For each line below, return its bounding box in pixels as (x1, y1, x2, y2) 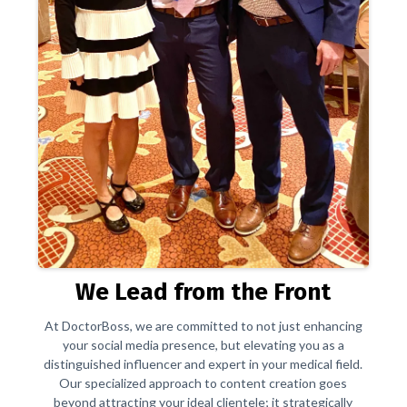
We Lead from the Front (75, 278, 332, 307)
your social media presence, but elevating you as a (62, 337, 344, 353)
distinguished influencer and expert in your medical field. (44, 356, 363, 372)
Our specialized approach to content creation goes (59, 375, 348, 392)
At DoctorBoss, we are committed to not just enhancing (44, 318, 362, 334)
